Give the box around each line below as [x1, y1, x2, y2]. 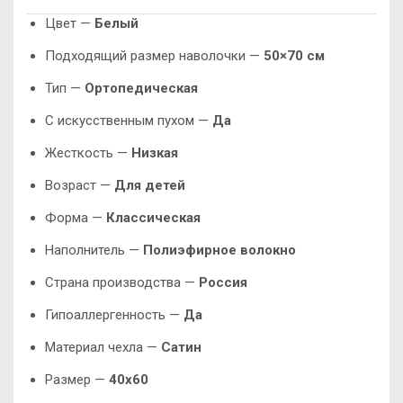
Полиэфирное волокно [143, 242, 296, 258]
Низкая [131, 145, 178, 161]
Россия [199, 274, 247, 291]
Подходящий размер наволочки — [45, 48, 264, 64]
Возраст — [45, 177, 114, 193]
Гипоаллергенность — [45, 307, 184, 323]
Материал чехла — [45, 339, 161, 355]
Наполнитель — [45, 242, 143, 258]
